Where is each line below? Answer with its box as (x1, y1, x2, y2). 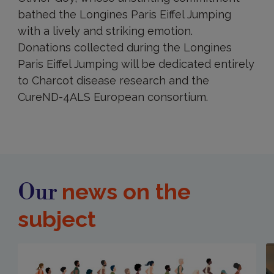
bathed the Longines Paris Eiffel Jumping (17, 7, 231, 21)
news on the (61, 178, 191, 204)
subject (17, 206, 96, 232)
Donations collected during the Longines (17, 40, 232, 54)
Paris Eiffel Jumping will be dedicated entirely (17, 57, 254, 70)
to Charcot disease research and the (17, 73, 209, 87)
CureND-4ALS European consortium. (17, 90, 208, 103)
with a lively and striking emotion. (17, 24, 193, 37)
